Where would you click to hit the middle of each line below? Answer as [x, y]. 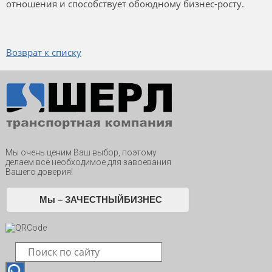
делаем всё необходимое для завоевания [88, 162]
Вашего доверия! [39, 172]
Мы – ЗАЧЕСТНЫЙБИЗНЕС [100, 200]
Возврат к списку [44, 53]
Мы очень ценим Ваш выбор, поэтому [81, 153]
